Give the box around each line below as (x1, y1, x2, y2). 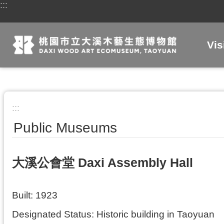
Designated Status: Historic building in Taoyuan (12, 208, 214, 220)
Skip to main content (5, 5, 77, 13)
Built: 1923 (12, 189, 57, 201)
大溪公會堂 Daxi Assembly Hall (12, 155, 193, 169)
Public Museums (13, 120, 117, 135)
